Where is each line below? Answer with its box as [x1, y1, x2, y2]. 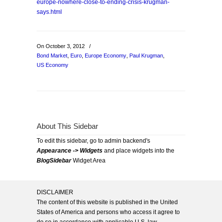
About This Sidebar [37, 122, 98, 130]
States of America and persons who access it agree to [37, 209, 180, 216]
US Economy [37, 62, 68, 68]
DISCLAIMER [37, 189, 73, 196]
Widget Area [71, 157, 106, 164]
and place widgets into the [103, 147, 174, 154]
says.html [37, 8, 62, 15]
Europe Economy [85, 53, 126, 58]
